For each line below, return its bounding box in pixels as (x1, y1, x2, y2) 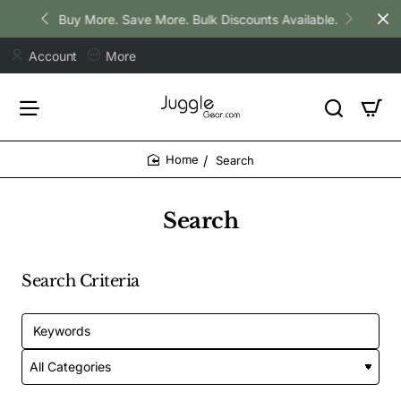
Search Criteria (21, 271, 140, 291)
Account (29, 47, 78, 64)
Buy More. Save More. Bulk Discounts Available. (56, 11, 337, 27)
